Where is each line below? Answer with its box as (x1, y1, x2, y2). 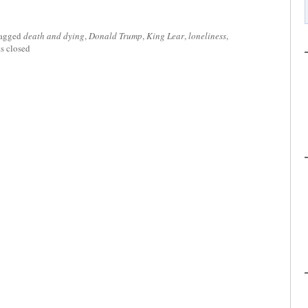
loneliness (188, 30, 226, 42)
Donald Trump (89, 30, 142, 42)
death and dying (23, 30, 85, 42)
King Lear (146, 30, 184, 42)
